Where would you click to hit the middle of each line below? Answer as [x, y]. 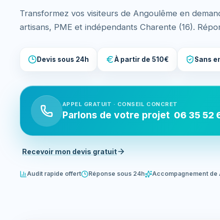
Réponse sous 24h [117, 174]
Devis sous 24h [63, 59]
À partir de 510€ [142, 59]
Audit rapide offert [54, 174]
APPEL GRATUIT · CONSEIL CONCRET [120, 104]
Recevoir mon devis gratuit [70, 152]
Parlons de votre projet [116, 115]
